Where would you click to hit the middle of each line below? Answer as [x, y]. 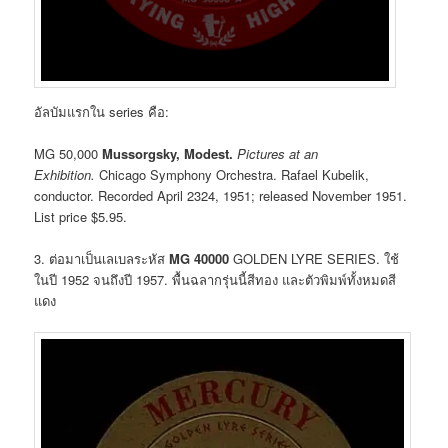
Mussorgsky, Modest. [168, 153]
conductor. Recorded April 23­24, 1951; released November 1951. [221, 195]
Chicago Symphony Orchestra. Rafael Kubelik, [232, 174]
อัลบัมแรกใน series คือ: [102, 111]
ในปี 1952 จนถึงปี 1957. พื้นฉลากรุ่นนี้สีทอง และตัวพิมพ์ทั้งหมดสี [215, 280]
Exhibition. [65, 174]
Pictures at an [278, 153]
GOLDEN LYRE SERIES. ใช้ [314, 259]
